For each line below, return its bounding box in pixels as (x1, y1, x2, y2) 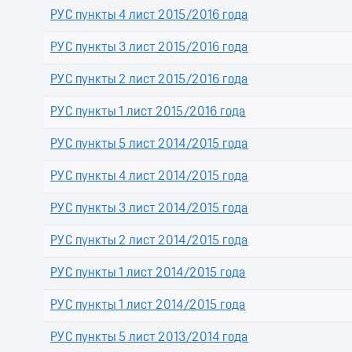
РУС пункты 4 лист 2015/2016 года (50, 9, 248, 23)
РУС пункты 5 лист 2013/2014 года (50, 332, 248, 345)
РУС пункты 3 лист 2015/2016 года (50, 42, 248, 55)
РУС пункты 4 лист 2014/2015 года (50, 170, 248, 184)
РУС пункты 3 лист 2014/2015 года (50, 203, 248, 216)
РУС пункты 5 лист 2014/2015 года (50, 138, 248, 152)
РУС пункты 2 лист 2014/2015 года (50, 235, 248, 248)
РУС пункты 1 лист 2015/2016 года (50, 106, 246, 119)
